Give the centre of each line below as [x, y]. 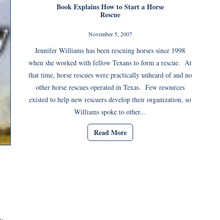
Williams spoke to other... [110, 112]
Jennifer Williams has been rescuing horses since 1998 [110, 51]
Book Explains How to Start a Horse [110, 7]
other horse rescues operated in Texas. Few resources [110, 87]
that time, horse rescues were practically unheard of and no [110, 75]
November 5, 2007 [110, 34]
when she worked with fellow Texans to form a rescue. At [110, 63]
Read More [110, 132]
